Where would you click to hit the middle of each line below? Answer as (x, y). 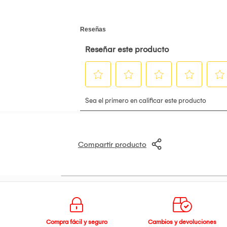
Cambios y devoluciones (182, 222)
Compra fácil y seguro (77, 222)
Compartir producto (112, 144)
